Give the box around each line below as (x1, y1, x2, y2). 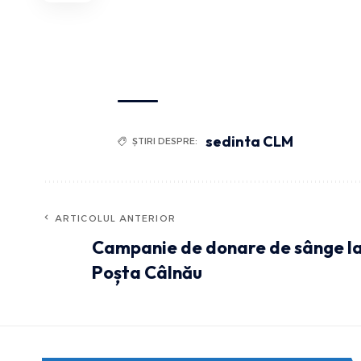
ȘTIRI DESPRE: (132, 135, 197, 147)
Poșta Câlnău (92, 261, 202, 284)
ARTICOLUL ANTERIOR (55, 213, 176, 225)
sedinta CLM (205, 132, 293, 151)
